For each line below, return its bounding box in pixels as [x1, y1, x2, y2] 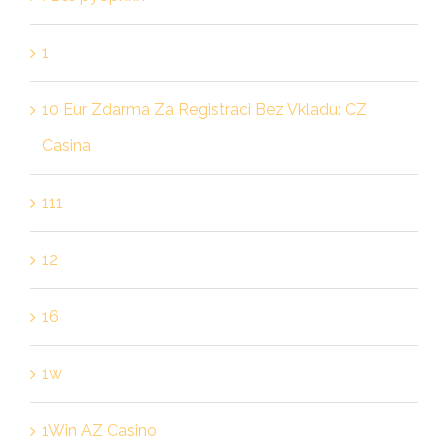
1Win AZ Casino [41, 420, 157, 440]
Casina [41, 135, 91, 155]
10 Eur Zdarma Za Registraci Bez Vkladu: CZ [41, 99, 367, 119]
